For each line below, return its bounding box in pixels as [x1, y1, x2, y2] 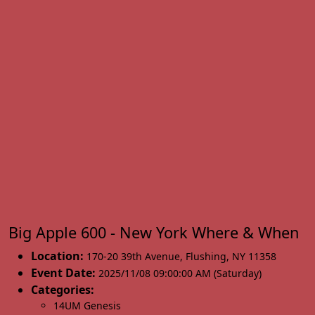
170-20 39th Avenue [86, 250, 180, 263]
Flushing [186, 250, 226, 263]
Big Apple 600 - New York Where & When [8, 222, 299, 243]
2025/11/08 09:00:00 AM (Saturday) [98, 266, 262, 280]
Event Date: [31, 265, 96, 281]
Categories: [31, 282, 94, 297]
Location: [31, 248, 84, 264]
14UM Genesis [53, 299, 121, 312]
